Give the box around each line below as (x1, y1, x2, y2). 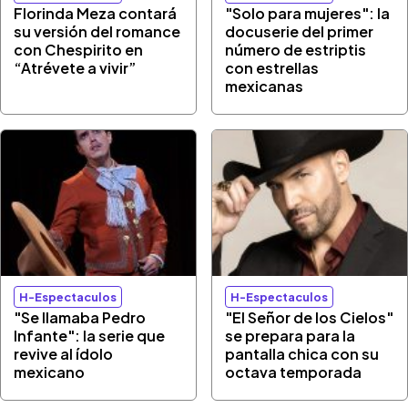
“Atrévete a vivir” (14, 57, 137, 77)
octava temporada (225, 362, 362, 382)
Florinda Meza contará (14, 3, 178, 23)
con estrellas (225, 57, 320, 77)
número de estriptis (225, 39, 367, 59)
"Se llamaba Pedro (14, 308, 147, 327)
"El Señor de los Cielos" (225, 308, 394, 327)
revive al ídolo (14, 344, 114, 363)
